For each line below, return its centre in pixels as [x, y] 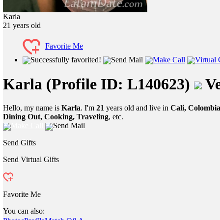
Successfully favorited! [66, 60]
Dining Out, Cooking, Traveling [56, 117]
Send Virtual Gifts [31, 159]
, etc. [116, 117]
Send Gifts [19, 142]
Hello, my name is [32, 108]
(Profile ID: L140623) [118, 84]
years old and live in [137, 108]
